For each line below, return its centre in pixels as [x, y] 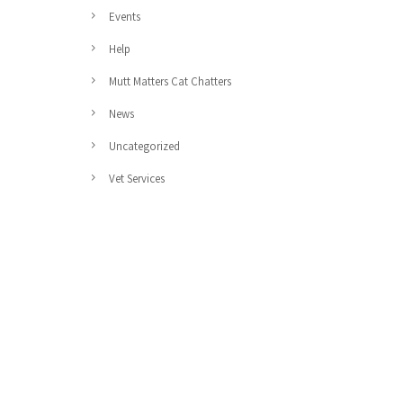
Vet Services [137, 179]
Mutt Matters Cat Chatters [170, 81]
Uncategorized [144, 146]
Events [125, 17]
